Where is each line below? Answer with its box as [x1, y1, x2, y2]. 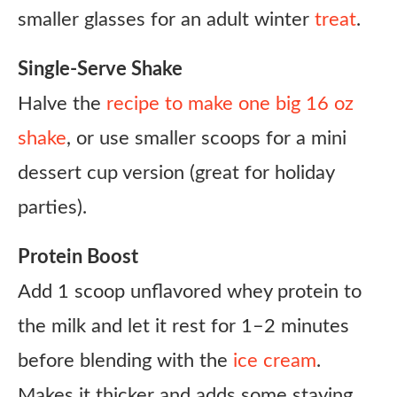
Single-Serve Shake [18, 59, 183, 79]
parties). [18, 198, 87, 217]
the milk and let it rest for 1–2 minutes [18, 316, 349, 336]
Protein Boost [18, 247, 138, 267]
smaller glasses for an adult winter [18, 10, 315, 29]
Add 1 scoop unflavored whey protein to [18, 282, 362, 301]
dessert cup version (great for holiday [18, 163, 334, 183]
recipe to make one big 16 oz [106, 94, 354, 113]
